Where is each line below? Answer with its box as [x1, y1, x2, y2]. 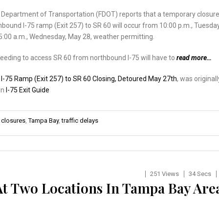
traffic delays [62, 116, 98, 124]
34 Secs [188, 170, 211, 177]
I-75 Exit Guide [6, 86, 49, 94]
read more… [176, 53, 212, 62]
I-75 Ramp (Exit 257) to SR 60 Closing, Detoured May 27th [1, 74, 177, 83]
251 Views [150, 170, 179, 177]
